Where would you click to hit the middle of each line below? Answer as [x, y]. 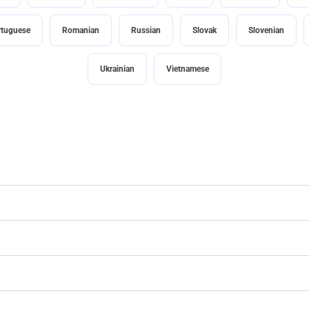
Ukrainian [117, 69]
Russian [146, 31]
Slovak [204, 31]
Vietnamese [188, 69]
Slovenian [266, 31]
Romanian [80, 31]
